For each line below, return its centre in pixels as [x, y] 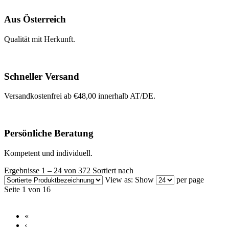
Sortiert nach [113, 170]
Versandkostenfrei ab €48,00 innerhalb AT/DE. [80, 96]
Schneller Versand [42, 76]
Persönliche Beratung [49, 133]
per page [190, 179]
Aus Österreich [35, 19]
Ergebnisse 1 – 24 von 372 [47, 170]
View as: [119, 179]
